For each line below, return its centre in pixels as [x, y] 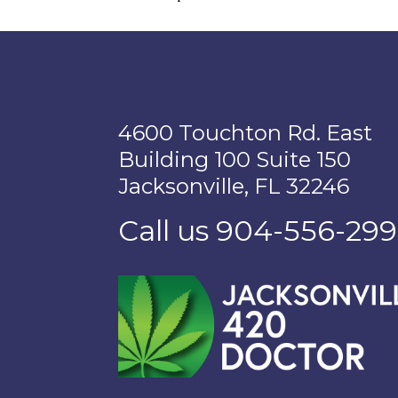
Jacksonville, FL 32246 [234, 186]
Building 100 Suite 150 [235, 159]
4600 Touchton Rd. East [245, 133]
